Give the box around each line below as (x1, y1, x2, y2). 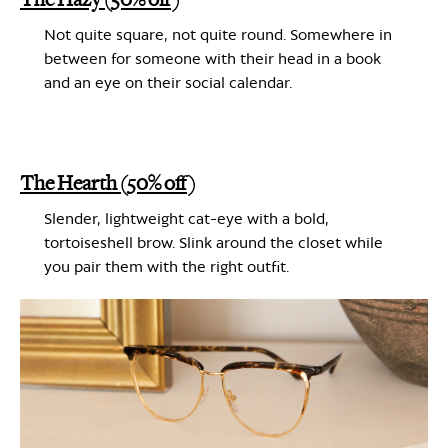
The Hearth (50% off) (20, 170, 195, 196)
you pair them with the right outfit (44, 256, 286, 276)
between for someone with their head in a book (44, 48, 381, 68)
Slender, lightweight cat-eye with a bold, (44, 208, 329, 228)
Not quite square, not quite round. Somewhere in (44, 24, 392, 44)
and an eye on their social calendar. (44, 72, 292, 92)
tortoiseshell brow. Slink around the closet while (44, 232, 383, 252)
